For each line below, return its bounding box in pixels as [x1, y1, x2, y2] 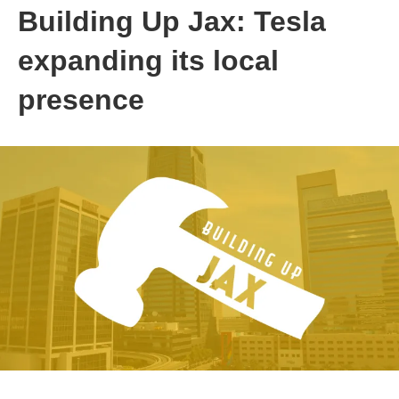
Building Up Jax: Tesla [18, 5, 326, 37]
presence [18, 84, 144, 116]
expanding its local [18, 45, 279, 77]
